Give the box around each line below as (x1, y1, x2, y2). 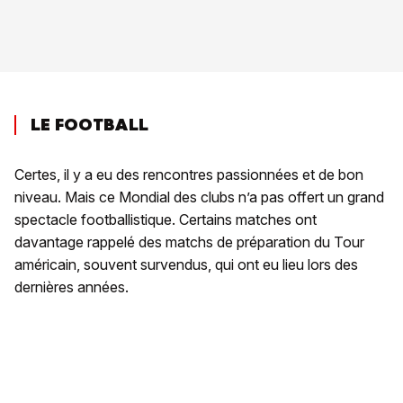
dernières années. (14, 278, 129, 297)
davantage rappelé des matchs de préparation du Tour (14, 233, 364, 252)
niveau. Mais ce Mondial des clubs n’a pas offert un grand (14, 188, 384, 207)
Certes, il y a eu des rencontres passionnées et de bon (14, 166, 363, 184)
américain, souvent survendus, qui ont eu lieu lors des (14, 255, 358, 274)
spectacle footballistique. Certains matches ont (14, 210, 317, 229)
